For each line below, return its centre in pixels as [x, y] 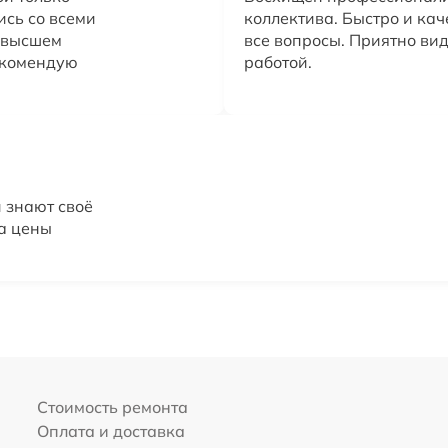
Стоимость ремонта [112, 407]
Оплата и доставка [110, 431]
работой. [278, 62]
